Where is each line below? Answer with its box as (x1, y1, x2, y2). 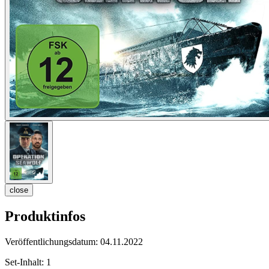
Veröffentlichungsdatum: (5, 237, 100, 247)
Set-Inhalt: (5, 257, 46, 268)
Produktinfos (5, 208, 85, 225)
